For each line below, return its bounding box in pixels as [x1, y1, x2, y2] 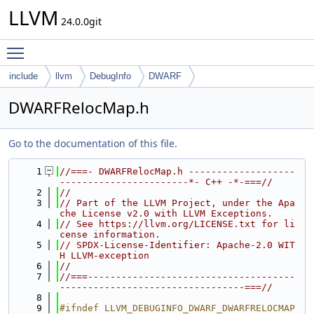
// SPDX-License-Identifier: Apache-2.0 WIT [60, 240, 295, 250]
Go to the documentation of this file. [8, 137, 177, 150]
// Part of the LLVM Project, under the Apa [60, 198, 295, 208]
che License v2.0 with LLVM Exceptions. [60, 208, 273, 219]
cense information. [60, 229, 161, 240]
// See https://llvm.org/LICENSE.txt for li [60, 219, 295, 229]
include [9, 71, 38, 81]
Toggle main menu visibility [31, 40, 161, 53]
